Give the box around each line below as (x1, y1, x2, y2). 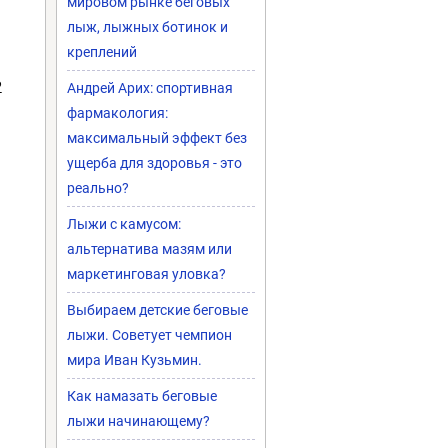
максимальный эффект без (67, 130, 247, 146)
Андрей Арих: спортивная (67, 80, 233, 96)
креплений (67, 44, 137, 60)
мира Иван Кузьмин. (67, 352, 202, 368)
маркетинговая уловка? (67, 266, 226, 282)
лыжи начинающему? (67, 413, 210, 429)
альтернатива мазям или (67, 241, 232, 257)
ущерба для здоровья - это (67, 155, 242, 171)
